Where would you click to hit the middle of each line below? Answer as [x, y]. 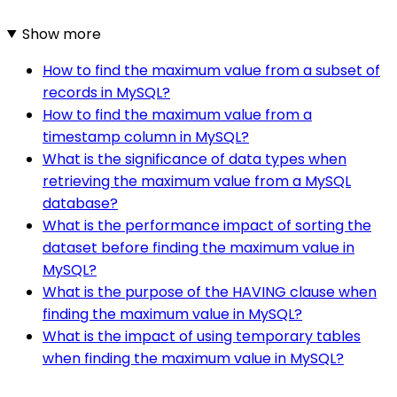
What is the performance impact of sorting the [207, 225]
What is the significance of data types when [195, 159]
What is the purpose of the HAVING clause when [210, 292]
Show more [61, 34]
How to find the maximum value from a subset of [211, 70]
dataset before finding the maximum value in [198, 247]
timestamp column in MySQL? [146, 136]
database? [80, 203]
